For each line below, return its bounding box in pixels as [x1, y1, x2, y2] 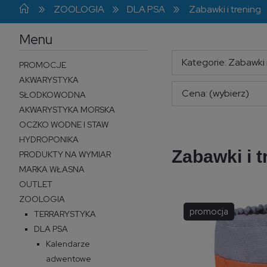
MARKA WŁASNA [19, 163, 85, 175]
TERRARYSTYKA [34, 208, 96, 219]
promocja [190, 205, 228, 218]
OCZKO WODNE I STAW [19, 119, 108, 130]
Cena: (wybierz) [182, 87, 249, 100]
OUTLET [19, 178, 52, 190]
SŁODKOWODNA [19, 89, 86, 100]
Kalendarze [46, 238, 90, 249]
